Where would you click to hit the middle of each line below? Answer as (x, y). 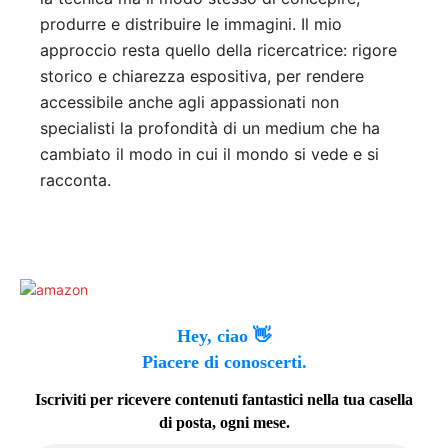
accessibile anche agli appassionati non (189, 102)
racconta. (75, 180)
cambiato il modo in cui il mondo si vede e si (209, 154)
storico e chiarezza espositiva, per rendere (202, 76)
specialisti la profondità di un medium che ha (210, 128)
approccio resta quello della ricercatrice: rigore (218, 50)
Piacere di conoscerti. (224, 361)
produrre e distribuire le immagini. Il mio (191, 24)
